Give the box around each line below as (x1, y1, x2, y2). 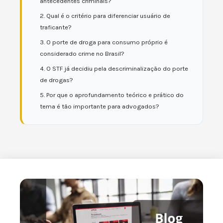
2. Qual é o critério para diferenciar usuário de (40, 12, 170, 19)
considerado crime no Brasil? (40, 50, 124, 57)
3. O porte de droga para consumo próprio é (40, 38, 168, 46)
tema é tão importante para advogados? (40, 103, 159, 110)
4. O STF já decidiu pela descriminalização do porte (40, 65, 188, 72)
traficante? (40, 23, 72, 31)
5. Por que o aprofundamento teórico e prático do (40, 91, 184, 99)
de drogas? (40, 76, 73, 84)
